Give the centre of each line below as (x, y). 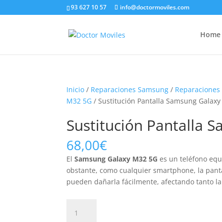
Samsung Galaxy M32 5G (116, 159)
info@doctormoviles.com (155, 7)
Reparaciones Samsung (130, 89)
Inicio (76, 89)
